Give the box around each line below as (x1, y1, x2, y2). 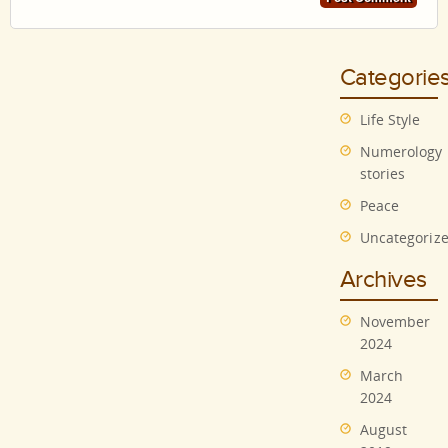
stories (359, 164, 406, 184)
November (359, 312, 431, 332)
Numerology (359, 142, 443, 162)
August (359, 420, 408, 440)
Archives (339, 266, 427, 295)
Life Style (359, 110, 421, 130)
